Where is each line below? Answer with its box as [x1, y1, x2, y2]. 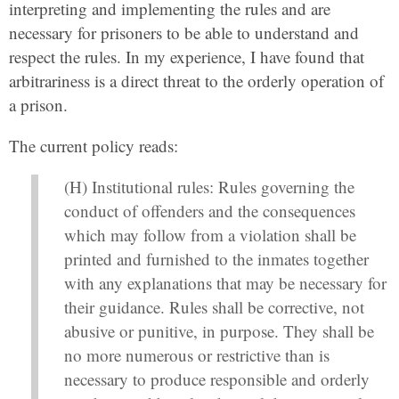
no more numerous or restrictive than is [63, 344, 330, 367]
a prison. [9, 94, 68, 117]
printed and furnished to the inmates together [63, 248, 369, 271]
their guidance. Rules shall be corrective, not [63, 296, 364, 319]
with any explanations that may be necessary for [63, 272, 387, 295]
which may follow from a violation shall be [63, 224, 356, 247]
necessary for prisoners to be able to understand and [9, 21, 359, 45]
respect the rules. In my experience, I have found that [9, 45, 364, 69]
